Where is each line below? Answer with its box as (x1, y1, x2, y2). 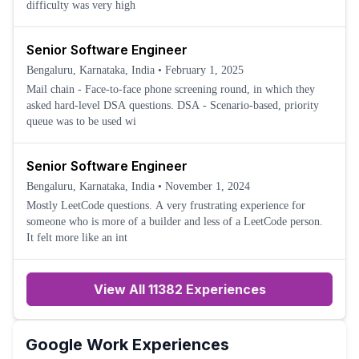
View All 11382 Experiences (93, 281, 266, 297)
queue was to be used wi (26, 115, 136, 127)
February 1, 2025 (165, 64, 244, 76)
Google (26, 335, 83, 354)
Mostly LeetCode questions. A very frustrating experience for (26, 200, 155, 212)
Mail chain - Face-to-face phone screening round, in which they (26, 83, 315, 95)
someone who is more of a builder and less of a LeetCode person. (26, 216, 323, 228)
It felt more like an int (26, 232, 127, 244)
